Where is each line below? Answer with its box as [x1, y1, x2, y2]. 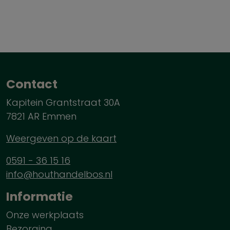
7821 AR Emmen [6, 110, 76, 123]
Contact [6, 75, 57, 92]
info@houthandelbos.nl [6, 168, 112, 181]
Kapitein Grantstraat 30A [6, 96, 120, 109]
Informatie [6, 188, 73, 205]
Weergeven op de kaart [6, 132, 117, 145]
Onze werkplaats [6, 208, 84, 221]
